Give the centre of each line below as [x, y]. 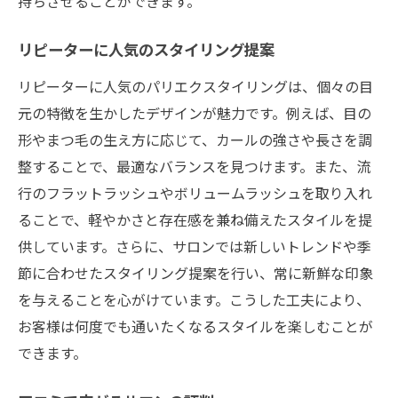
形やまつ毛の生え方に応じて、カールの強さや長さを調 [195, 139]
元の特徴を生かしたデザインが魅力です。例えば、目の [195, 112]
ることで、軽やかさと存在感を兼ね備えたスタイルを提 [195, 219]
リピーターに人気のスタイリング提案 [146, 52]
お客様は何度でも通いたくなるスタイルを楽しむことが [195, 326]
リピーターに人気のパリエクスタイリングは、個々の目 [195, 86]
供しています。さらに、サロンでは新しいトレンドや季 [195, 246]
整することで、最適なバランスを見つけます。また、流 [194, 166]
